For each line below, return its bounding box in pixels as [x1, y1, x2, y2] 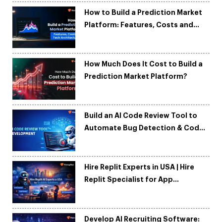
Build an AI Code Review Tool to [84, 112, 198, 119]
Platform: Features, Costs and [84, 21, 194, 29]
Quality [84, 137, 111, 144]
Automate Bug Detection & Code [84, 124, 204, 132]
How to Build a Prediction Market [84, 9, 203, 16]
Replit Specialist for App [84, 176, 173, 183]
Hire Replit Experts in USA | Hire [84, 164, 195, 171]
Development [84, 188, 134, 196]
